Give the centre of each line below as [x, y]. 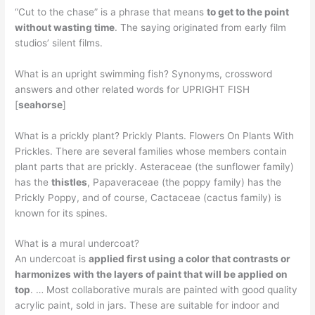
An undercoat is [52, 259]
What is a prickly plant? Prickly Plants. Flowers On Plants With [155, 135]
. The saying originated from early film [201, 27]
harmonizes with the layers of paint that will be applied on [152, 275]
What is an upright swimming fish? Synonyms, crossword [144, 73]
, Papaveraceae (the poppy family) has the [185, 182]
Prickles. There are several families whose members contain [151, 151]
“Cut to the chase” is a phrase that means [111, 12]
